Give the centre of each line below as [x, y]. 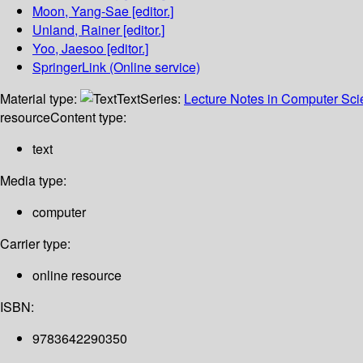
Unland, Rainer [76, 30]
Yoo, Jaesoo [68, 49]
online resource [77, 275]
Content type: [88, 117]
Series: [162, 99]
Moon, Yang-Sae [81, 11]
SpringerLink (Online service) [116, 67]
